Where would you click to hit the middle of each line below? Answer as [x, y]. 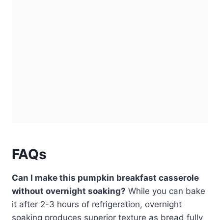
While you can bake [165, 191]
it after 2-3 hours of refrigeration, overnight [97, 204]
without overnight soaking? [69, 191]
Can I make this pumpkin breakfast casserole [105, 178]
